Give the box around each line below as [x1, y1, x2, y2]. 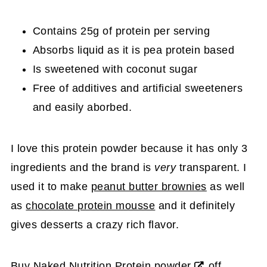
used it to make [10, 180, 91, 193]
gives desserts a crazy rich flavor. [10, 218, 179, 231]
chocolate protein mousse [26, 199, 156, 212]
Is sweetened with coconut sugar [32, 63, 198, 75]
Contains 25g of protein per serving [32, 24, 210, 37]
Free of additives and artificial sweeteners [32, 82, 243, 94]
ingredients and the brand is [10, 161, 155, 173]
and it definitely [155, 199, 235, 212]
